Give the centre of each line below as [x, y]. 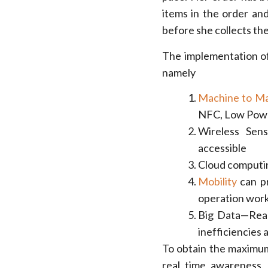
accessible [222, 148]
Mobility [217, 182]
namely [179, 72]
